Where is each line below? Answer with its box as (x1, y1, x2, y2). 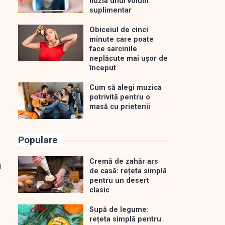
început (89, 64, 116, 72)
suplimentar (89, 6, 132, 15)
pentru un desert (89, 176, 149, 185)
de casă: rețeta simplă (89, 167, 167, 176)
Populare (18, 134, 58, 146)
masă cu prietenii (89, 102, 150, 111)
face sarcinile (89, 45, 137, 53)
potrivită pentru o (89, 93, 150, 101)
